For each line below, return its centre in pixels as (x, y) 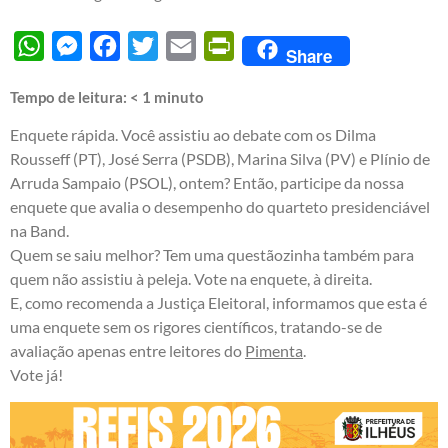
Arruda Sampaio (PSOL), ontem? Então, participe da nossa (207, 183)
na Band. (39, 231)
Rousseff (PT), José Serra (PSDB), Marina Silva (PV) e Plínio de (220, 159)
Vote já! (36, 375)
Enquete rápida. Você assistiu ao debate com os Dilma (193, 135)
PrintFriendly (280, 46)
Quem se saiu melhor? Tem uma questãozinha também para (212, 255)
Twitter (183, 46)
